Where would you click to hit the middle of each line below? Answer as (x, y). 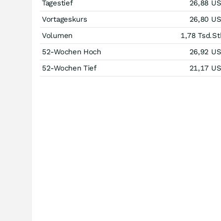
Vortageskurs (65, 19)
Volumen (57, 36)
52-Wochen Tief (69, 68)
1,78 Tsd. (196, 36)
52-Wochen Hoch (72, 52)
